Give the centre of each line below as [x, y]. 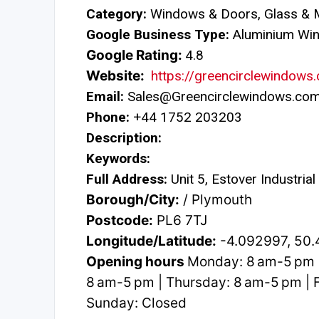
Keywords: [118, 159]
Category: [116, 14]
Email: [105, 97]
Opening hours [137, 262]
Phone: [108, 117]
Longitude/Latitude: [151, 241]
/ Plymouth [216, 200]
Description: [124, 138]
